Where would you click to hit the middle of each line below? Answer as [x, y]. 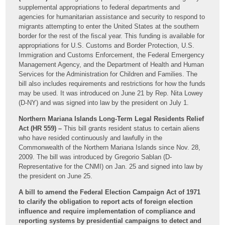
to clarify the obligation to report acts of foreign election [106, 201]
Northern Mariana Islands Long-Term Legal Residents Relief [111, 119]
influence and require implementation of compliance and [107, 211]
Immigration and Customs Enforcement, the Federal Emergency [112, 55]
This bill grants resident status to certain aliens [131, 128]
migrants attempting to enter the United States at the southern [109, 26]
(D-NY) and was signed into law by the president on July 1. [104, 102]
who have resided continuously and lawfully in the [91, 138]
